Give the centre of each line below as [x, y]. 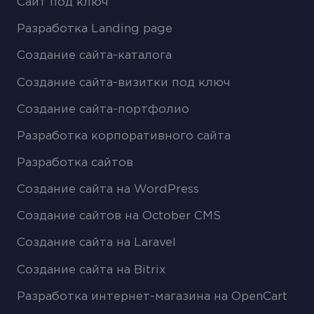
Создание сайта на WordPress [108, 190]
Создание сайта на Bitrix [92, 270]
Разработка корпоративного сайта [124, 136]
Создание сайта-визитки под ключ [124, 83]
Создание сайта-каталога [95, 56]
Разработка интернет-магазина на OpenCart [152, 296]
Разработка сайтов [75, 163]
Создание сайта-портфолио [103, 109]
